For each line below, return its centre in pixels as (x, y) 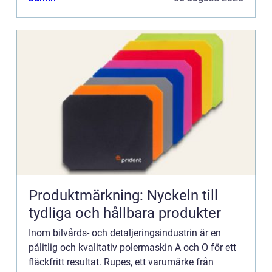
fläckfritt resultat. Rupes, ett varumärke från (121, 262)
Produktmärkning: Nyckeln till (123, 196)
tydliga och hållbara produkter (125, 213)
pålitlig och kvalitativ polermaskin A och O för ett (132, 248)
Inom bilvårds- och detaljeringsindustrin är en (125, 233)
